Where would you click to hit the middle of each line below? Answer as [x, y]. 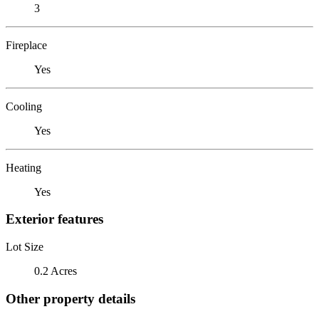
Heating [23, 167]
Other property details [70, 298]
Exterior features [54, 219]
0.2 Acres [56, 271]
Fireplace [26, 45]
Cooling [24, 106]
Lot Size [25, 246]
